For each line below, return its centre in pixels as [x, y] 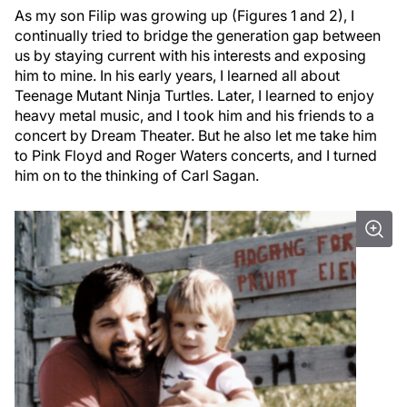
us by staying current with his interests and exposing [190, 55]
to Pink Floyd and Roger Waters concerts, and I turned [196, 155]
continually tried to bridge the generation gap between [198, 35]
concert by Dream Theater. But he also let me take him [196, 135]
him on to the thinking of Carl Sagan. [137, 175]
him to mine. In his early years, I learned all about [177, 75]
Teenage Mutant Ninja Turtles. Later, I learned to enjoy [194, 95]
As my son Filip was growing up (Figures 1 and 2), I [184, 15]
